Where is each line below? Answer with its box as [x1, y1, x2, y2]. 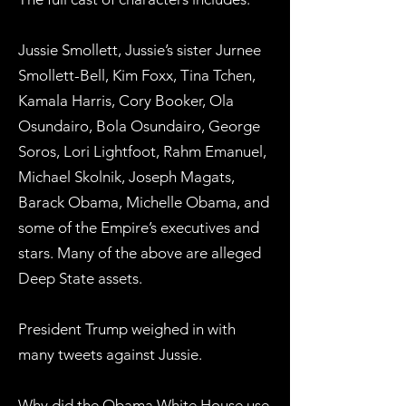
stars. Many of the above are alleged [18, 244, 261, 262]
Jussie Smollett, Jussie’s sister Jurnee [18, 41, 261, 59]
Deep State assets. [18, 269, 142, 287]
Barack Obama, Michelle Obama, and [18, 193, 269, 211]
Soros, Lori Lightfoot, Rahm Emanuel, [18, 142, 266, 160]
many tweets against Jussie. [18, 345, 202, 363]
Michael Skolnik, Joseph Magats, [18, 168, 235, 186]
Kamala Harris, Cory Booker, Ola [18, 92, 234, 110]
